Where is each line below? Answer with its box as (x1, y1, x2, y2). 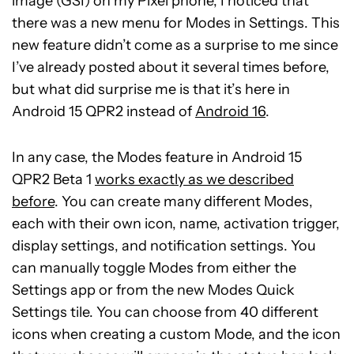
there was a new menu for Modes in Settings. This (12, 13, 340, 32)
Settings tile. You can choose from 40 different (12, 303, 318, 321)
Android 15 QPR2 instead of (12, 102, 195, 120)
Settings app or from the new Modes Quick (12, 281, 295, 299)
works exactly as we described (95, 170, 294, 188)
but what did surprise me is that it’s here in (12, 80, 290, 98)
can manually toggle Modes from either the (12, 258, 296, 277)
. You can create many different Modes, (55, 192, 313, 210)
